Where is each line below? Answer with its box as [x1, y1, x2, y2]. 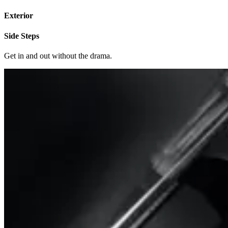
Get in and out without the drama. [4, 51, 112, 60]
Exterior [4, 11, 33, 20]
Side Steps [4, 31, 39, 40]
